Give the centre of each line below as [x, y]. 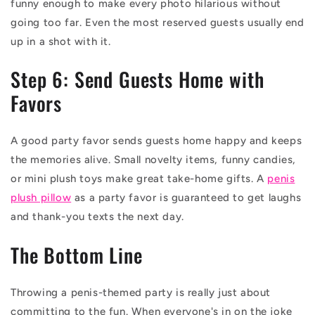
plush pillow [41, 198]
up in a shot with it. [61, 41]
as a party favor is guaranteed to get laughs [186, 198]
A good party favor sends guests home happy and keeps [156, 141]
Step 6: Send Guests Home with [137, 79]
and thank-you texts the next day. [97, 217]
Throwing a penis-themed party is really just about [141, 292]
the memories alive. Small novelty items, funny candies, [154, 160]
